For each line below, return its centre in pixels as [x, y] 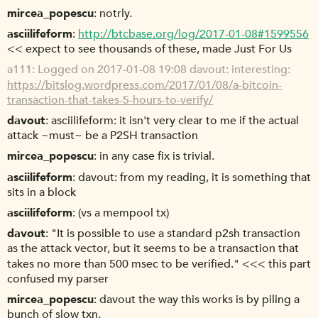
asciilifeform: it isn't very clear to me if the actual [175, 121]
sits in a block [42, 193]
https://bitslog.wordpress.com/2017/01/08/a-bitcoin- [144, 85]
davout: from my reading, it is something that [194, 177]
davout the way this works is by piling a [199, 300]
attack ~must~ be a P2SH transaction [103, 136]
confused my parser [58, 279]
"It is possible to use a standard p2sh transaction [176, 234]
